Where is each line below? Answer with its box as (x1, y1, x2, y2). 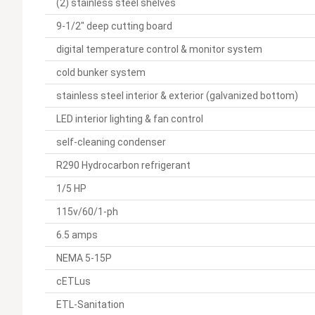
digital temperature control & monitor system (56, 43, 262, 55)
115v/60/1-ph (56, 205, 118, 217)
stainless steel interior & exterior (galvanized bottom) (56, 89, 298, 101)
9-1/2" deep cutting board (56, 20, 172, 32)
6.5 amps (56, 229, 98, 240)
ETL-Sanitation (56, 298, 124, 310)
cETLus (56, 275, 91, 287)
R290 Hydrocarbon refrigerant (56, 159, 191, 171)
